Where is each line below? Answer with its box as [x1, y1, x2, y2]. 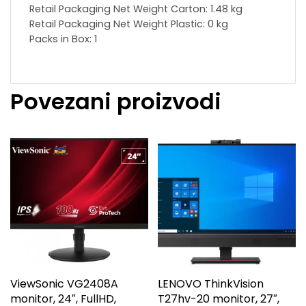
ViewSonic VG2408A [10, 275, 118, 292]
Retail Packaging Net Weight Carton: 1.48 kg [29, 2, 242, 16]
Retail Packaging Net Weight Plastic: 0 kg [29, 17, 228, 31]
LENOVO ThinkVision [158, 275, 264, 292]
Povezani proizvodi [10, 86, 221, 117]
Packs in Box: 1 [29, 32, 97, 46]
